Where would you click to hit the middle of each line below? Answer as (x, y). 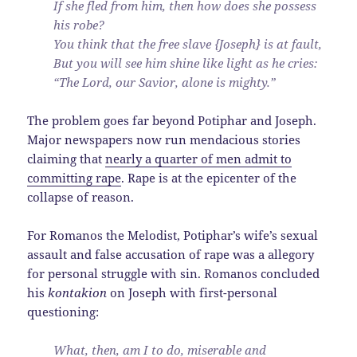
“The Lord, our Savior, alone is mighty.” (165, 82)
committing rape (75, 178)
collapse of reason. (81, 197)
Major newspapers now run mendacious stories (164, 140)
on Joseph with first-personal (192, 293)
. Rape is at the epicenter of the (209, 178)
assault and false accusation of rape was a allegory (171, 255)
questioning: (63, 312)
